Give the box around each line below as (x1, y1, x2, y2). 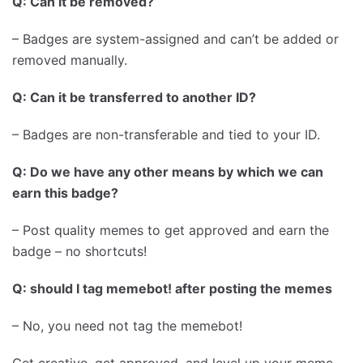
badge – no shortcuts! (12, 243, 147, 259)
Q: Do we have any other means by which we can (12, 164, 323, 180)
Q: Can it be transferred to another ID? (12, 89, 256, 105)
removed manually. (12, 52, 127, 68)
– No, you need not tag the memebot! (12, 318, 242, 334)
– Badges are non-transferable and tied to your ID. (12, 126, 320, 143)
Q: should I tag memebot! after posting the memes (12, 280, 332, 297)
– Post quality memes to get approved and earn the (12, 222, 329, 238)
